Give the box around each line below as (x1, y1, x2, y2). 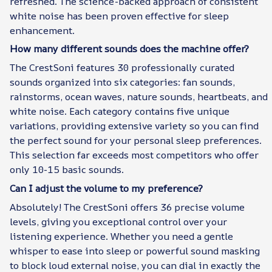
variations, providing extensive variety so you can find (10, 119, 259, 133)
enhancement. (10, 23, 75, 37)
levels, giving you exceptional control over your (10, 215, 227, 229)
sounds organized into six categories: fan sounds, (10, 75, 235, 89)
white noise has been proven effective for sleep (10, 8, 229, 22)
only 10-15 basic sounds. (10, 163, 124, 177)
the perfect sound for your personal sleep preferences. (10, 134, 262, 148)
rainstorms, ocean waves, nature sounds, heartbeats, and (10, 90, 268, 104)
